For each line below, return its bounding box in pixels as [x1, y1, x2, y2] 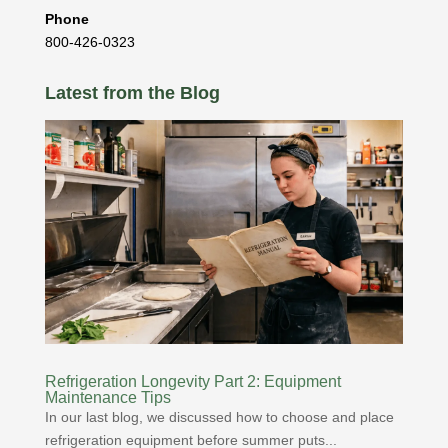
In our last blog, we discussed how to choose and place [44, 408, 394, 425]
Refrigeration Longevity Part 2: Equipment [44, 372, 341, 390]
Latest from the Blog [44, 82, 220, 103]
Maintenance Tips [44, 388, 171, 406]
